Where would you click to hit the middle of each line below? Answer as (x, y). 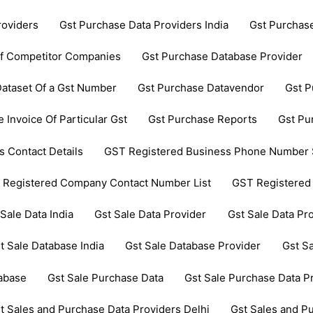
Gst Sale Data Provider (151, 214)
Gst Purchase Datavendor (201, 88)
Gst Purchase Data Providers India (144, 24)
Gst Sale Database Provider (193, 246)
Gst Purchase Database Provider (223, 56)
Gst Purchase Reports (203, 119)
